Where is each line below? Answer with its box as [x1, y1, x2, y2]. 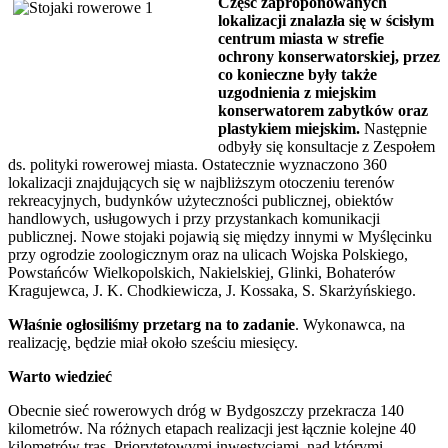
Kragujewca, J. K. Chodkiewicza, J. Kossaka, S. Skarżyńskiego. [8, 282, 436, 300]
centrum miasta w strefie [218, 30, 384, 48]
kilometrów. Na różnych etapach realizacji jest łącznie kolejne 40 [8, 420, 416, 438]
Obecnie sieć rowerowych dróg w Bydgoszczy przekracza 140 [8, 402, 404, 420]
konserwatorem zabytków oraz [218, 102, 428, 120]
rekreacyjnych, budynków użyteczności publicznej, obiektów [8, 192, 394, 210]
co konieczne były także [218, 66, 377, 84]
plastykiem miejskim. [218, 120, 360, 138]
